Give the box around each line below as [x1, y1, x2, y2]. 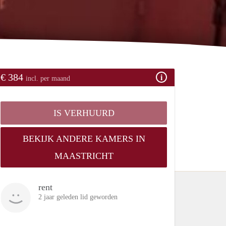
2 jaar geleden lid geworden [38, 193, 118, 201]
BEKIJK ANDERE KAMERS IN [22, 133, 145, 144]
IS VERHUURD [53, 107, 115, 118]
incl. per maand [26, 74, 70, 82]
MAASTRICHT [54, 150, 114, 161]
